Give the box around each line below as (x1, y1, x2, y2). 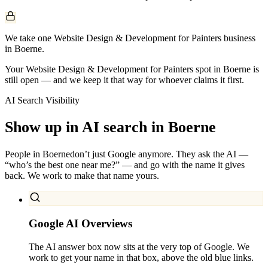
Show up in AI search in (5, 118, 164, 136)
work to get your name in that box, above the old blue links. (29, 252, 254, 263)
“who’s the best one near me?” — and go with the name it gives (5, 160, 245, 170)
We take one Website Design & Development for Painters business (5, 32, 255, 43)
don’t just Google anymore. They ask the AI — (70, 149, 248, 160)
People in (5, 149, 42, 160)
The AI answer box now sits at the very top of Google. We (29, 241, 249, 252)
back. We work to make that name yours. (5, 170, 159, 181)
